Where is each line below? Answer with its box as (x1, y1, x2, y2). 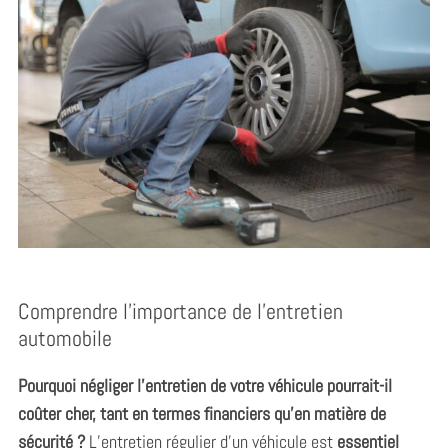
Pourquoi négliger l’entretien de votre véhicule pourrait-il (17, 373, 392, 397)
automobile (17, 323, 112, 352)
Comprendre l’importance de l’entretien (17, 296, 343, 325)
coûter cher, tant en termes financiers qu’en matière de (17, 401, 386, 425)
